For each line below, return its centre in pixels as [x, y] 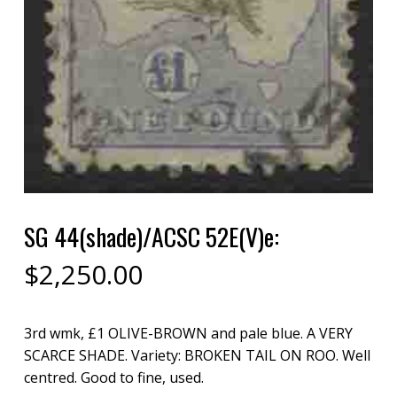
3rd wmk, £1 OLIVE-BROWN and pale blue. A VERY [188, 334]
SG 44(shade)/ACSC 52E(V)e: [151, 237]
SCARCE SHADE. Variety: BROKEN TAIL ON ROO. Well [197, 356]
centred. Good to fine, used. [113, 378]
